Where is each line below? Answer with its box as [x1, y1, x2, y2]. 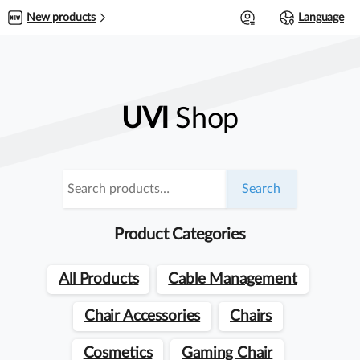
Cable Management [168, 272, 297, 287]
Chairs [230, 309, 272, 324]
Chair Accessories [84, 309, 201, 324]
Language [298, 12, 344, 23]
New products [27, 12, 96, 23]
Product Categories [113, 227, 247, 243]
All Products [59, 272, 139, 287]
